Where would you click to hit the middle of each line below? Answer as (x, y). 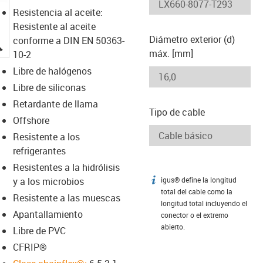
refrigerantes (39, 151)
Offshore (31, 120)
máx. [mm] (171, 53)
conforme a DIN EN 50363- (68, 40)
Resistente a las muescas (66, 198)
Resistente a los (46, 136)
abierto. (173, 227)
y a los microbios (48, 181)
